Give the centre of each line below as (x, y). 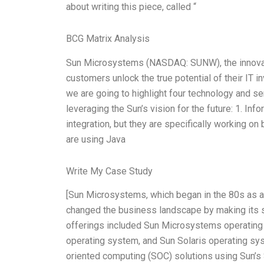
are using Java (96, 139)
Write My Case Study (109, 171)
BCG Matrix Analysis (108, 38)
